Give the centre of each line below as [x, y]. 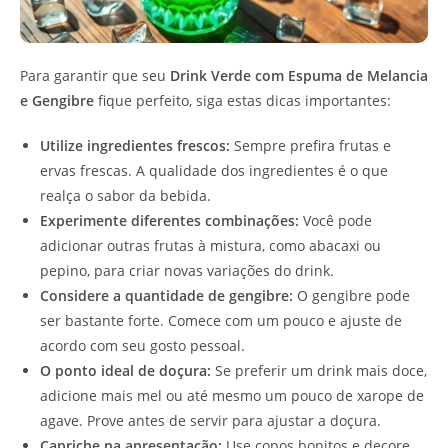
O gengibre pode [351, 296]
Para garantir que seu [95, 76]
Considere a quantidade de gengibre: [166, 296]
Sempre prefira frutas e [310, 146]
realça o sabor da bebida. [125, 196]
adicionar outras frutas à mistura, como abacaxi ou [210, 246]
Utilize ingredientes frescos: [135, 146]
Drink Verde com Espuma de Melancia [299, 76]
